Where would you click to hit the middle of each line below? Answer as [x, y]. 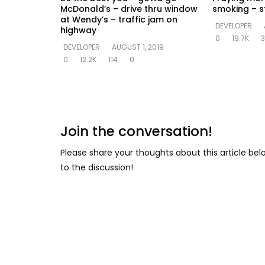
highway [78, 30]
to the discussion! [97, 167]
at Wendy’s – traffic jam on [119, 19]
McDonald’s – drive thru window [129, 9]
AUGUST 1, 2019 [138, 47]
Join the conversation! [136, 131]
